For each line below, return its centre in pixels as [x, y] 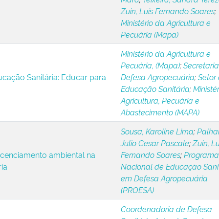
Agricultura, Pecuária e [160, 100]
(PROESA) [137, 190]
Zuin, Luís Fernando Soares [167, 11]
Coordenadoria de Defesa [166, 209]
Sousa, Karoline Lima [157, 131]
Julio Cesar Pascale [155, 143]
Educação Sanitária [155, 88]
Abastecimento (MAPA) [160, 112]
